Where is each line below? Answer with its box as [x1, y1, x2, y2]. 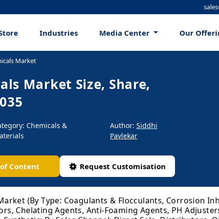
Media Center [99, 27, 152, 38]
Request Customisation [79, 161, 166, 172]
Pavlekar [109, 131, 137, 141]
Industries [39, 27, 78, 38]
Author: [109, 121, 136, 131]
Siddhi [136, 121, 157, 131]
